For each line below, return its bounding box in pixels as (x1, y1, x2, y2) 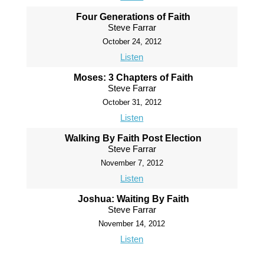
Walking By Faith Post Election (65, 133, 202, 144)
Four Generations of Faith (76, 12, 191, 22)
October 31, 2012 (102, 98, 161, 107)
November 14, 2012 (98, 219, 166, 229)
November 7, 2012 (100, 159, 163, 168)
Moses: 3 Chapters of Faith (73, 72, 193, 83)
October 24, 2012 (102, 37, 161, 47)
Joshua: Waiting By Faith (77, 194, 189, 204)
